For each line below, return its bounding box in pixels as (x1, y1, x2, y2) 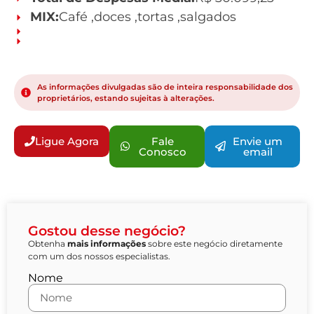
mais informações (67, 238, 146, 249)
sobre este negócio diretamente (146, 238, 282, 249)
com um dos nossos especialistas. (28, 250, 170, 261)
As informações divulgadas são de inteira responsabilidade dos (36, 82, 293, 93)
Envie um (233, 134, 282, 148)
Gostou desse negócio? (28, 222, 186, 239)
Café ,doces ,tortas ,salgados (58, 9, 236, 25)
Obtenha (28, 238, 67, 249)
